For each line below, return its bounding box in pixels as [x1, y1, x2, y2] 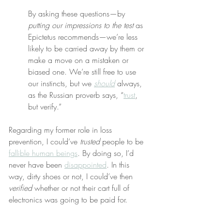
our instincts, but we [28, 78, 94, 89]
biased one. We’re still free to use [28, 66, 139, 77]
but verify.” [28, 101, 62, 112]
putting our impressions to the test [28, 20, 133, 31]
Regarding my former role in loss [9, 124, 114, 135]
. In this [107, 159, 132, 170]
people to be [100, 136, 146, 147]
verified [9, 183, 32, 193]
